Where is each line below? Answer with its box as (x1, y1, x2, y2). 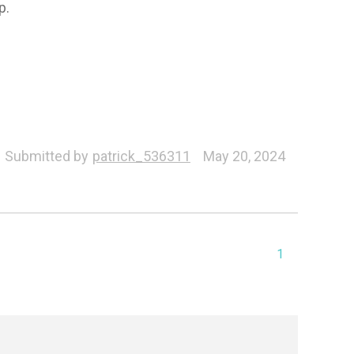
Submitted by (4, 147, 88, 164)
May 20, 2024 (202, 147, 285, 164)
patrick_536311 (92, 147, 190, 164)
